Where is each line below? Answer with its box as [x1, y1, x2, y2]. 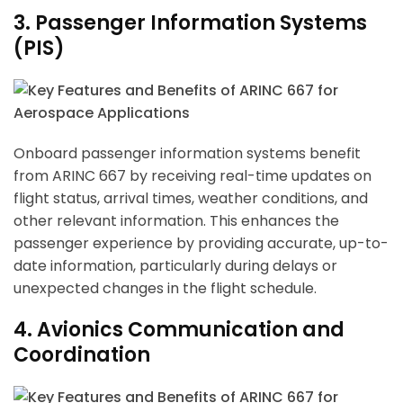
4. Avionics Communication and [13, 316, 345, 345]
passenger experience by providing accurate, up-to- [13, 233, 389, 255]
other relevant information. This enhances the [13, 210, 339, 232]
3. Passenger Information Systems [13, 9, 367, 38]
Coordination [13, 341, 150, 370]
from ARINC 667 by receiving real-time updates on [13, 166, 372, 187]
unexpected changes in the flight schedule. [13, 278, 317, 300]
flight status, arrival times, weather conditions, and [13, 188, 368, 210]
